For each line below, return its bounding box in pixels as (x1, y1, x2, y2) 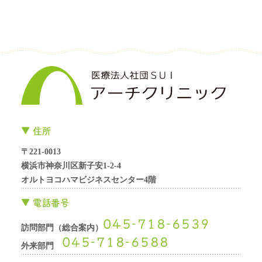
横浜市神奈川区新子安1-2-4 (20, 161, 121, 171)
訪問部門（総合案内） (20, 223, 103, 233)
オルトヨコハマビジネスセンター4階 (20, 175, 156, 185)
